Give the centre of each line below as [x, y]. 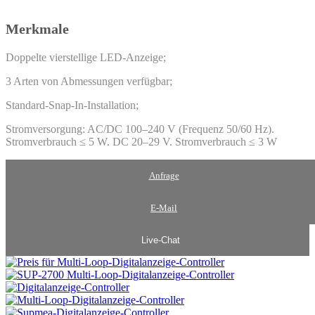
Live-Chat [160, 240]
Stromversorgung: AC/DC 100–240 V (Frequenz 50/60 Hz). [140, 129]
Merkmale [37, 29]
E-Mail [164, 208]
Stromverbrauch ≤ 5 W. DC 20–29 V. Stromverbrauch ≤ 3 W [141, 142]
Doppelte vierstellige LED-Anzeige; [86, 58]
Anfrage [164, 176]
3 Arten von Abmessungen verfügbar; [89, 82]
